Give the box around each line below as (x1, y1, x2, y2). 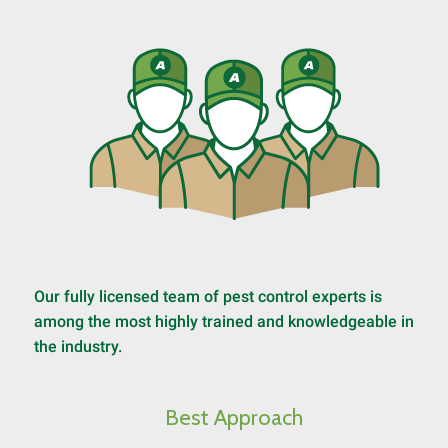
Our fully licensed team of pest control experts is (34, 287, 382, 306)
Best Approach (165, 404, 303, 431)
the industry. (34, 337, 122, 356)
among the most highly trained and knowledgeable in (34, 312, 414, 331)
